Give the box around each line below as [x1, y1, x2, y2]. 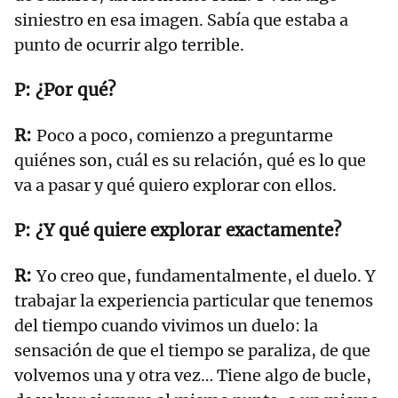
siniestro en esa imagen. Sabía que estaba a [14, 10, 348, 31]
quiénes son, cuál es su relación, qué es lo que [14, 150, 366, 171]
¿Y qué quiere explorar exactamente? [36, 219, 346, 242]
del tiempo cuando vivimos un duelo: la [14, 315, 318, 337]
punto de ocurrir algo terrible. [14, 35, 248, 56]
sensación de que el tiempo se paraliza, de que [14, 340, 370, 362]
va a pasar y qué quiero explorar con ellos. [14, 175, 340, 196]
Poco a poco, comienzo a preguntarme [36, 125, 333, 147]
